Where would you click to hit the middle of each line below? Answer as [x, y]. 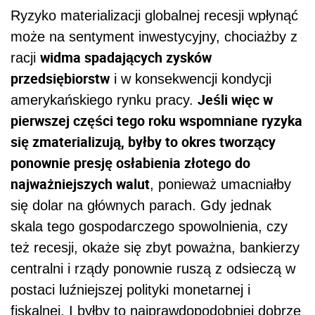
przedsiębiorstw [60, 78]
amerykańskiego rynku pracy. [104, 99]
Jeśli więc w [235, 99]
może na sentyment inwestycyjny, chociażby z [154, 36]
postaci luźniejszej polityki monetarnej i [130, 289]
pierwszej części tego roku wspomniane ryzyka [156, 120]
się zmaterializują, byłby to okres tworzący [143, 141]
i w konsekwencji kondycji [191, 78]
